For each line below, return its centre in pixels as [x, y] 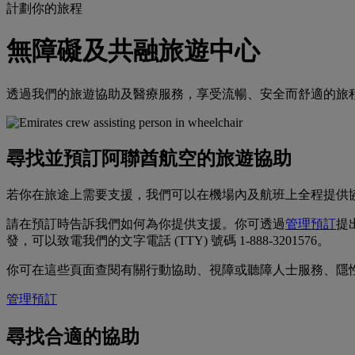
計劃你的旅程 [44, 8]
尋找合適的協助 [73, 336]
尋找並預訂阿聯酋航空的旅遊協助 [149, 158]
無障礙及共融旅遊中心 [133, 51]
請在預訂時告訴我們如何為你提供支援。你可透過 [146, 223]
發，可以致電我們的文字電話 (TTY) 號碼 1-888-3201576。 [168, 240]
